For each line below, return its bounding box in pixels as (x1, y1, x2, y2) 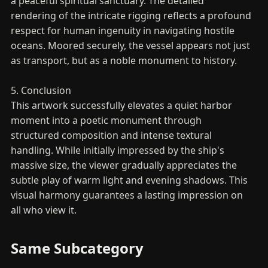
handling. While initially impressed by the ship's (11, 143, 224, 157)
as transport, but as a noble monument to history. (11, 53, 237, 67)
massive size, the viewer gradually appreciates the (11, 158, 237, 172)
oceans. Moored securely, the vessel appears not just (11, 38, 250, 52)
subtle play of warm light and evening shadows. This (11, 173, 248, 187)
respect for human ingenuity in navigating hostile (11, 23, 234, 37)
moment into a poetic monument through (11, 113, 202, 127)
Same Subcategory (11, 237, 144, 258)
